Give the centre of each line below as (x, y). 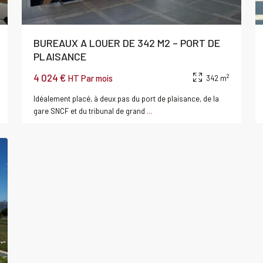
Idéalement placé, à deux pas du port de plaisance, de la (126, 99)
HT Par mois (90, 78)
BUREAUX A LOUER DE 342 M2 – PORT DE (127, 43)
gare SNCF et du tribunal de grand (90, 111)
